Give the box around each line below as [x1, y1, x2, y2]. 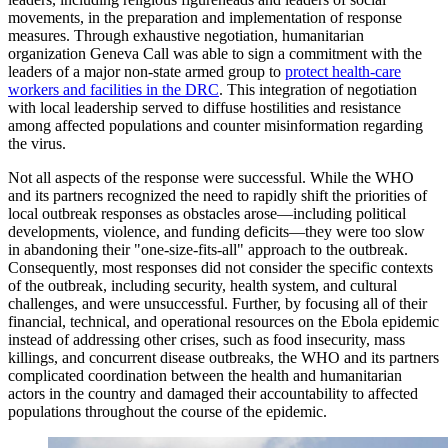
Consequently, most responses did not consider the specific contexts [8, 259, 433, 277]
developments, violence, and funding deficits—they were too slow [8, 223, 425, 241]
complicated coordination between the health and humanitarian [8, 367, 402, 385]
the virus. [8, 135, 66, 153]
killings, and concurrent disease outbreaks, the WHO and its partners [8, 349, 439, 367]
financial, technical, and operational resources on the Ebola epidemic [8, 313, 439, 331]
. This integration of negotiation [219, 81, 417, 99]
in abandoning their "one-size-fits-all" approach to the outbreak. [8, 241, 408, 259]
